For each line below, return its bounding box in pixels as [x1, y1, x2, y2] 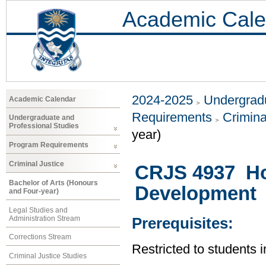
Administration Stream [9, 214, 80, 223]
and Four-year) [9, 186, 59, 195]
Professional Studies [9, 122, 79, 131]
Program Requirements [9, 141, 88, 150]
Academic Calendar [9, 94, 76, 103]
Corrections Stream [9, 233, 71, 242]
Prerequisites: [132, 215, 233, 232]
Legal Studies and [9, 205, 68, 214]
